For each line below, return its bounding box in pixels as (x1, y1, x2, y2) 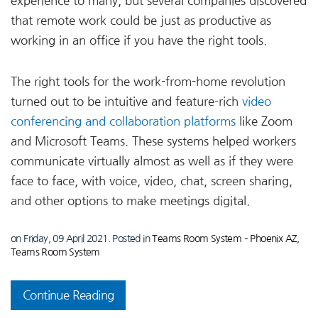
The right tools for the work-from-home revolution (11, 75, 285, 87)
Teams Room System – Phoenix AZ (152, 233, 297, 243)
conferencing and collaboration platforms (11, 115, 236, 127)
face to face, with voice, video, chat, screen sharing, (11, 175, 292, 187)
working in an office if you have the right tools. (11, 34, 267, 46)
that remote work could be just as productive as (11, 14, 271, 26)
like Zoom (236, 115, 292, 127)
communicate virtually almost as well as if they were (11, 155, 293, 167)
